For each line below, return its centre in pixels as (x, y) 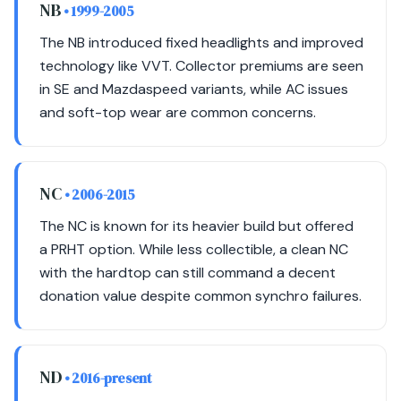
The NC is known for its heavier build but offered (196, 226)
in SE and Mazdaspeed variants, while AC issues (194, 89)
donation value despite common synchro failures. (200, 296)
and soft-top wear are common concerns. (178, 112)
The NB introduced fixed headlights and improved (201, 43)
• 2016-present (107, 378)
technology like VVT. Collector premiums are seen (201, 66)
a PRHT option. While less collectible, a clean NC (194, 249)
